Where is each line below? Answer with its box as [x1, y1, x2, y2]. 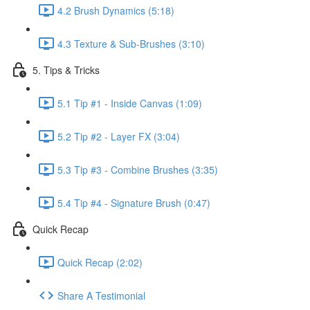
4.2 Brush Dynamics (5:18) [57, 3, 174, 17]
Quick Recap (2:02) [57, 255, 143, 269]
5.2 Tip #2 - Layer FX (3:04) [57, 129, 180, 143]
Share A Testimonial [57, 288, 145, 302]
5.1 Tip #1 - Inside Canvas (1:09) [57, 95, 202, 110]
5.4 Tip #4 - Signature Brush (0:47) [57, 195, 210, 210]
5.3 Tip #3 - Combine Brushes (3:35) [57, 162, 218, 176]
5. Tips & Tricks [33, 62, 100, 77]
